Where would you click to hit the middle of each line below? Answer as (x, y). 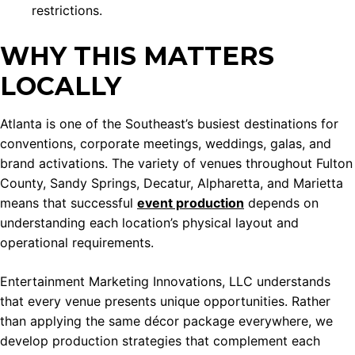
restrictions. (67, 10)
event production (191, 203)
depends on (281, 203)
